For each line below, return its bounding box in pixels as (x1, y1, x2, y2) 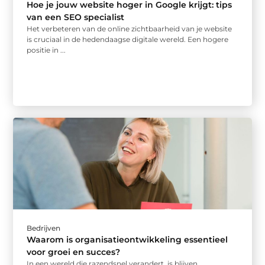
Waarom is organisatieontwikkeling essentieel (27, 234, 228, 245)
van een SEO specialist (27, 11, 125, 22)
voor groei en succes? (27, 247, 121, 258)
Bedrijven (27, 224, 61, 233)
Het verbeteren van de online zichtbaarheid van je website (27, 24, 232, 33)
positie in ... (27, 45, 66, 54)
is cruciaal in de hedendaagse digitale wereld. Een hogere (27, 34, 229, 44)
